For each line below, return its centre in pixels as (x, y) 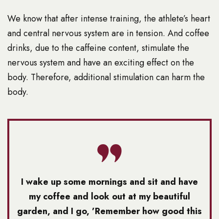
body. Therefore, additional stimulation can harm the (106, 77)
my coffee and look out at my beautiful (109, 197)
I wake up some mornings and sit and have (109, 182)
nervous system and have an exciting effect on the (101, 63)
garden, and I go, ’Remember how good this (109, 211)
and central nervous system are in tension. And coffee (108, 33)
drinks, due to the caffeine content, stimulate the (98, 48)
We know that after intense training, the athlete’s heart (109, 19)
